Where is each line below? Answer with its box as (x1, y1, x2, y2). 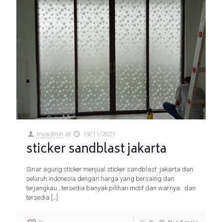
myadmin (37, 130, 64, 138)
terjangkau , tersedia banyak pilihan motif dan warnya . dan (26, 184, 196, 192)
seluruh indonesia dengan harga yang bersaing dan (26, 174, 174, 182)
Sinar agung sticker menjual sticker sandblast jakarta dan (26, 165, 193, 173)
